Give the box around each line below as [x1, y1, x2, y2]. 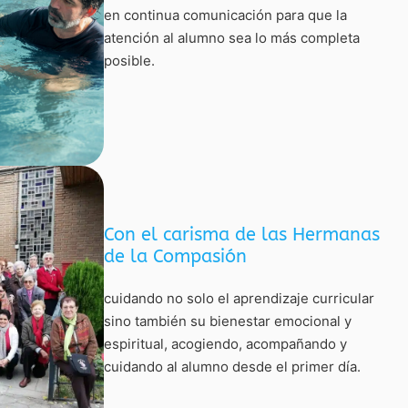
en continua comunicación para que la [104, 5, 348, 24]
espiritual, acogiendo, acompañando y [104, 335, 348, 352]
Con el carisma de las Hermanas [104, 224, 381, 245]
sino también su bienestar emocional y [104, 312, 352, 330]
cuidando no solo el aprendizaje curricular [104, 290, 375, 307]
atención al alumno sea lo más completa [104, 28, 361, 46]
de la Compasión [104, 246, 248, 267]
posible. [104, 51, 156, 69]
